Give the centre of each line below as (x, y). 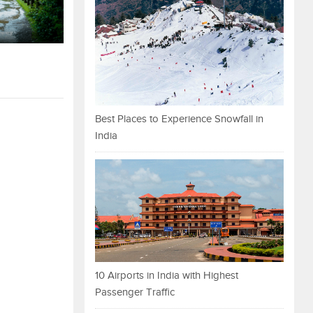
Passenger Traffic (135, 293)
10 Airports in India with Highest (167, 276)
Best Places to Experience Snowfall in (179, 119)
